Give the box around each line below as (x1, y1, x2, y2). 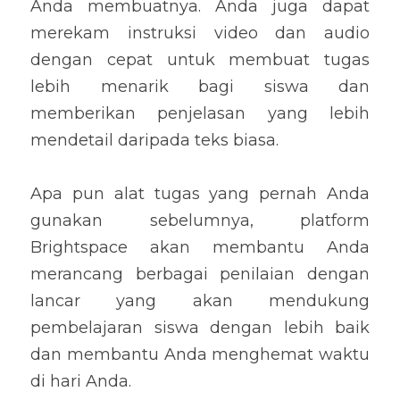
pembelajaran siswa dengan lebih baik (30, 318, 370, 337)
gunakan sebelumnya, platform (30, 211, 370, 230)
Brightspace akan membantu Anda (30, 237, 370, 257)
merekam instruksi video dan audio (30, 23, 370, 43)
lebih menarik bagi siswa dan (30, 77, 370, 96)
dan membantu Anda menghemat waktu (30, 345, 370, 364)
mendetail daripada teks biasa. (30, 130, 279, 150)
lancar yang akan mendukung (30, 291, 370, 311)
